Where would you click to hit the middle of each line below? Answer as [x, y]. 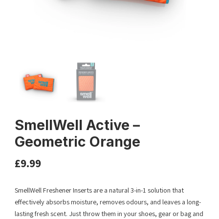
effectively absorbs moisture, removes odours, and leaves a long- [108, 202]
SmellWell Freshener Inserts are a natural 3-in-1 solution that [99, 190]
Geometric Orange [77, 142]
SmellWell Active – [77, 125]
